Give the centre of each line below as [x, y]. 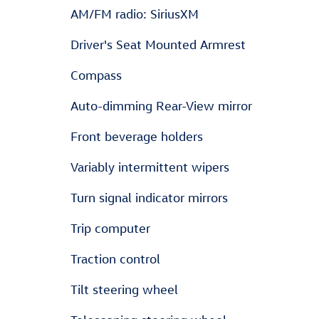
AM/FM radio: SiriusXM [135, 14]
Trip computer [110, 228]
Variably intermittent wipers [150, 167]
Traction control [115, 259]
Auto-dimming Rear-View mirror [162, 106]
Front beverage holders [137, 136]
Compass [96, 75]
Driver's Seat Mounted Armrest [158, 45]
